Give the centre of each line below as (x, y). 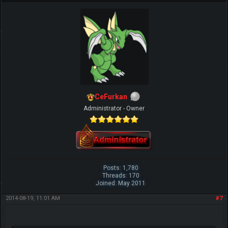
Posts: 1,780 (121, 168)
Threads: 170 (121, 175)
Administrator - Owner (114, 108)
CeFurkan (111, 96)
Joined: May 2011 (121, 183)
